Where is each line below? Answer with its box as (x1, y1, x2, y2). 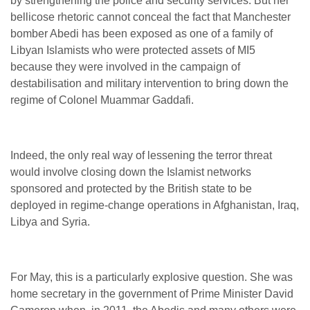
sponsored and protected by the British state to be (10, 183, 252, 194)
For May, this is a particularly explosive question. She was (10, 271, 293, 283)
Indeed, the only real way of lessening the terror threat (10, 149, 272, 161)
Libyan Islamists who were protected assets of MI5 (10, 44, 255, 56)
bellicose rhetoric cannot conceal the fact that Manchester (10, 11, 291, 23)
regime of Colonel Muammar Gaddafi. (10, 94, 194, 106)
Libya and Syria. (10, 216, 90, 228)
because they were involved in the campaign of (10, 61, 240, 73)
